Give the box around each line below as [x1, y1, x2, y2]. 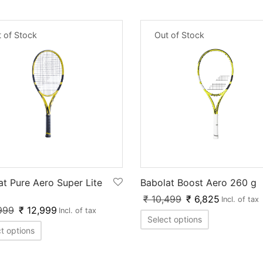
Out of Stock [154, 29, 204, 40]
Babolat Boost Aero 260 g [140, 177, 257, 189]
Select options [147, 214, 202, 225]
